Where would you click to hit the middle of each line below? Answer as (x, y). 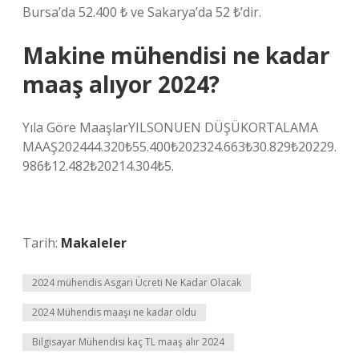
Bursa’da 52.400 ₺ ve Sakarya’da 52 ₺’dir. (142, 12)
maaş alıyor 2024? (121, 84)
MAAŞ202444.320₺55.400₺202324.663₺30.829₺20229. (179, 147)
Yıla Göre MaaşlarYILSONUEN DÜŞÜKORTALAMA (170, 127)
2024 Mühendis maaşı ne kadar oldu (114, 312)
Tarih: (42, 243)
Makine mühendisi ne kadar (176, 55)
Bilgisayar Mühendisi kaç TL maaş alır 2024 (128, 342)
